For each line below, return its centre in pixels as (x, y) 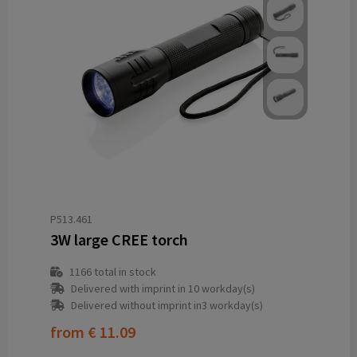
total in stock (124, 272)
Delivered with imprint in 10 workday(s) (163, 289)
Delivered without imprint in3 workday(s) (167, 306)
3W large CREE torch (119, 240)
